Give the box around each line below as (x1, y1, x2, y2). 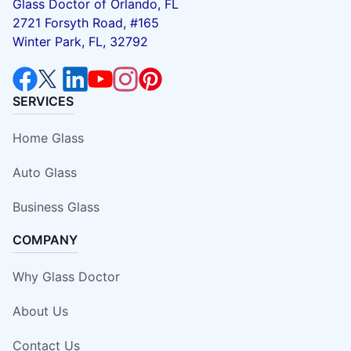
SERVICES (13, 93, 74, 110)
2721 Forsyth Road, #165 (13, 15, 159, 31)
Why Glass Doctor (13, 269, 120, 285)
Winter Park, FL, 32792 (13, 34, 148, 50)
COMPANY (13, 232, 78, 248)
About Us (13, 303, 68, 320)
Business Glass (13, 199, 100, 215)
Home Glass (13, 130, 84, 147)
